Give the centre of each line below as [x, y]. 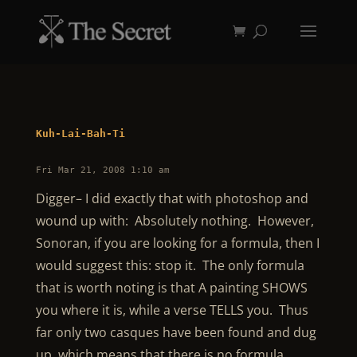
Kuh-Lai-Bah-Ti [80, 133]
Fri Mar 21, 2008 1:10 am [102, 170]
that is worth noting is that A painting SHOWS [171, 288]
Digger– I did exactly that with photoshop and [172, 198]
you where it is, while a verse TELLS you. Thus [172, 310]
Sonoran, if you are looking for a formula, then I [177, 243]
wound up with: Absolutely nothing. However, [175, 221]
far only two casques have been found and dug [176, 332]
